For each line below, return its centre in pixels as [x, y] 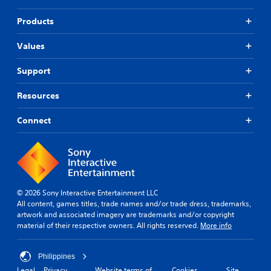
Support [34, 70]
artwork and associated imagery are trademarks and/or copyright [126, 214]
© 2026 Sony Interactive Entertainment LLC [87, 192]
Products [35, 21]
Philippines [57, 256]
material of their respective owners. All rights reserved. [109, 225]
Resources [38, 95]
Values [31, 46]
